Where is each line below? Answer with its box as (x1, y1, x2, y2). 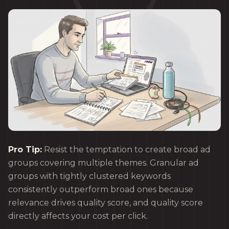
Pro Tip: (8, 144, 42, 154)
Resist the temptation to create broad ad (42, 144, 211, 154)
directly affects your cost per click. (8, 211, 148, 221)
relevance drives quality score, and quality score (8, 197, 203, 208)
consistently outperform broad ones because (8, 184, 193, 194)
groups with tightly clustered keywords (8, 171, 171, 181)
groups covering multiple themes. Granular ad (8, 157, 199, 168)
